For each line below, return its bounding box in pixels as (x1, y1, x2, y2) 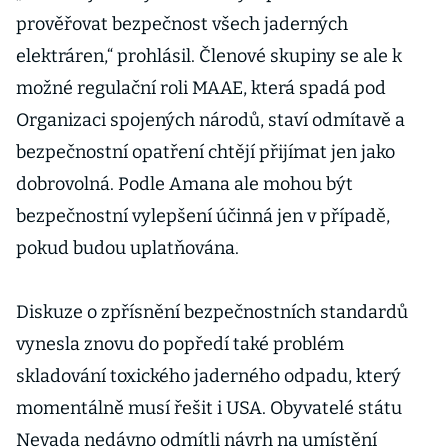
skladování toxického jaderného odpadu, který (16, 365, 401, 387)
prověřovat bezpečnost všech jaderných (16, 13, 348, 35)
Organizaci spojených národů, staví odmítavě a (16, 109, 405, 131)
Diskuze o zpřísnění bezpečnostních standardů (16, 301, 408, 323)
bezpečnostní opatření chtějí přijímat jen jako (16, 141, 395, 163)
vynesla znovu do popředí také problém (16, 333, 344, 355)
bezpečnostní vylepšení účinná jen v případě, (16, 205, 390, 227)
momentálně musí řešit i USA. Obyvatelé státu (16, 397, 402, 419)
